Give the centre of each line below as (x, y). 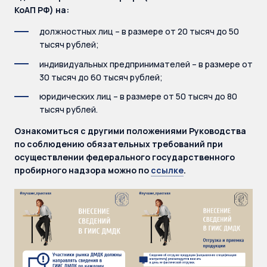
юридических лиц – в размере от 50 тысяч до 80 (138, 96)
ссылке (167, 170)
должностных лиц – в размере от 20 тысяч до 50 (139, 31)
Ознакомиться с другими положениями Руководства (130, 131)
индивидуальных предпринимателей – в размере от (146, 64)
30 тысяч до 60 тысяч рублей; (101, 77)
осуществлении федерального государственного (125, 157)
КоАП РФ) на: (42, 10)
